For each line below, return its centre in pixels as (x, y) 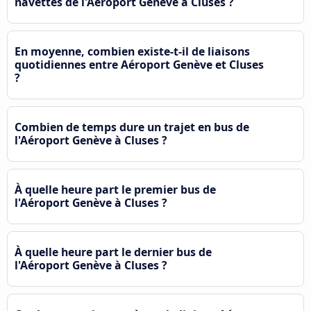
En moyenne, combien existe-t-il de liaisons (132, 51)
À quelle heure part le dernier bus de (113, 252)
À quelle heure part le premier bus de (115, 189)
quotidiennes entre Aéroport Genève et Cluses (139, 64)
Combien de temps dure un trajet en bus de (132, 127)
